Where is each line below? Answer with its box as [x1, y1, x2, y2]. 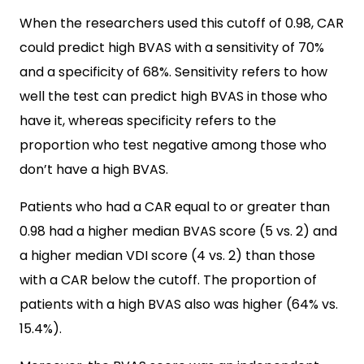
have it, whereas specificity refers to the [19, 111, 276, 130]
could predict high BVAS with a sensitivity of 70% [19, 38, 324, 57]
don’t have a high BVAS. [19, 160, 168, 179]
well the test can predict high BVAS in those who [19, 87, 327, 106]
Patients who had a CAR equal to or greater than [19, 197, 330, 216]
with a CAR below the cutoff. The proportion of [19, 271, 317, 289]
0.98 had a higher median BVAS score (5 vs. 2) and [19, 222, 337, 240]
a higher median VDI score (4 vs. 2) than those [19, 246, 315, 265]
